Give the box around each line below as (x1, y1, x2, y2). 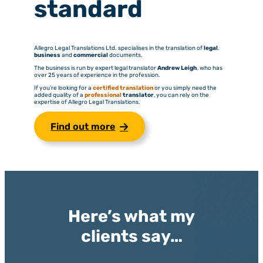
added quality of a (33, 92, 85, 99)
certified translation (92, 85, 153, 92)
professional (84, 92, 123, 99)
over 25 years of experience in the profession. (33, 72, 160, 79)
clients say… (80, 226, 183, 247)
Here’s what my (68, 206, 195, 227)
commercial (73, 52, 109, 59)
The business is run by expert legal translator (33, 65, 157, 72)
